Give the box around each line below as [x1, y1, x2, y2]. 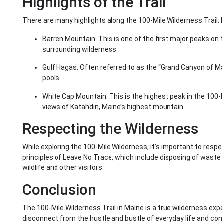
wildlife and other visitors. [22, 164, 104, 172]
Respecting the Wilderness [22, 120, 198, 138]
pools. [42, 74, 61, 82]
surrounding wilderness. [42, 45, 118, 54]
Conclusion [22, 181, 96, 199]
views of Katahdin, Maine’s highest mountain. [42, 103, 185, 111]
